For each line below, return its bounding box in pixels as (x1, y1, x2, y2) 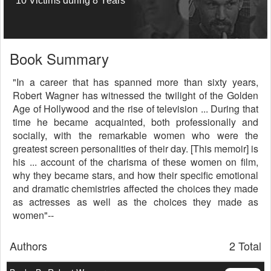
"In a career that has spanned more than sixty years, (13, 75, 258, 89)
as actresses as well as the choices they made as (13, 195, 258, 209)
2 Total (229, 238, 261, 253)
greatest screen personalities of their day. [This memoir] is (13, 142, 258, 155)
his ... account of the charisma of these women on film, (13, 155, 258, 169)
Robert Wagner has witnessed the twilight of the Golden (13, 88, 258, 102)
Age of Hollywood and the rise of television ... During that (13, 102, 258, 116)
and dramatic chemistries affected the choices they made (13, 181, 258, 195)
